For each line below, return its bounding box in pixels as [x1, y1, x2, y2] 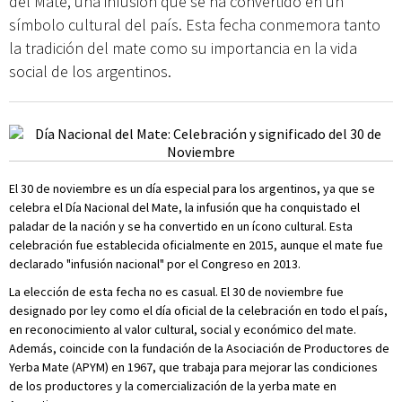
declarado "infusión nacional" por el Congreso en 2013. [9, 256, 301, 272]
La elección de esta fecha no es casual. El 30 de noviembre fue [9, 284, 344, 300]
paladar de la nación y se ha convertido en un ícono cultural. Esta [9, 218, 353, 234]
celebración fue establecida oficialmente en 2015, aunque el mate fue [9, 237, 383, 253]
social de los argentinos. [9, 61, 171, 82]
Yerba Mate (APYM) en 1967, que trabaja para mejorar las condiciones [9, 359, 378, 375]
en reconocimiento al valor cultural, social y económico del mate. [9, 321, 356, 337]
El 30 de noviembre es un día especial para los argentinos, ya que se [9, 180, 375, 197]
